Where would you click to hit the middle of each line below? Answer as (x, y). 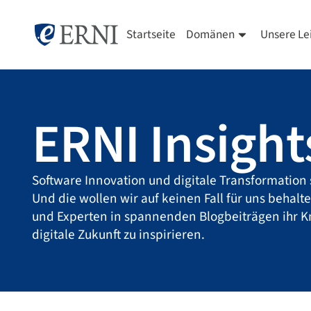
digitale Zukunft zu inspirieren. (119, 235)
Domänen (211, 34)
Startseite (151, 34)
